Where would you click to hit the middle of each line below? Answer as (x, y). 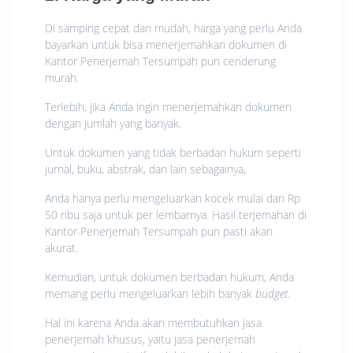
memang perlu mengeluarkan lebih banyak (150, 294)
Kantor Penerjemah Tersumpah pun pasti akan (159, 232)
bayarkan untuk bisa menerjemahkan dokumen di (166, 45)
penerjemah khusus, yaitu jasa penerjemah (150, 340)
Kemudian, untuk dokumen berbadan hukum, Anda (169, 277)
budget (271, 294)
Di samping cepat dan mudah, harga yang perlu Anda (173, 28)
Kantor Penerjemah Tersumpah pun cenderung (160, 61)
